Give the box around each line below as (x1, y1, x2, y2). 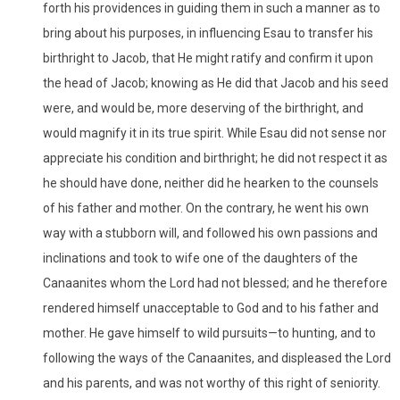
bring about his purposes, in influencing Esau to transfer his (43, 25, 373, 40)
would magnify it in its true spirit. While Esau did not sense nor (43, 125, 387, 140)
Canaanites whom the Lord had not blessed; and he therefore (43, 275, 387, 290)
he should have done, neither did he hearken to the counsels (43, 175, 379, 190)
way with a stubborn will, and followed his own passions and (43, 225, 378, 240)
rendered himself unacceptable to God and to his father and (43, 300, 379, 315)
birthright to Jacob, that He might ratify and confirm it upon (43, 50, 373, 65)
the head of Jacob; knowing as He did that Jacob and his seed (43, 75, 388, 90)
